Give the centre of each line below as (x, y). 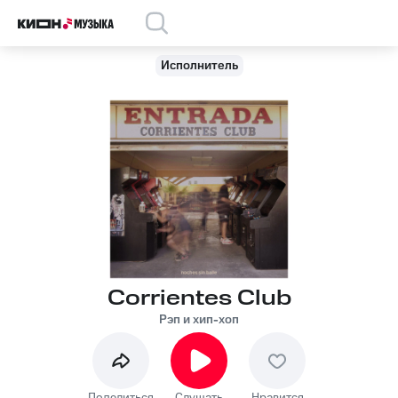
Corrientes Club (199, 298)
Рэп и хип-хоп (199, 320)
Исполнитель (199, 66)
